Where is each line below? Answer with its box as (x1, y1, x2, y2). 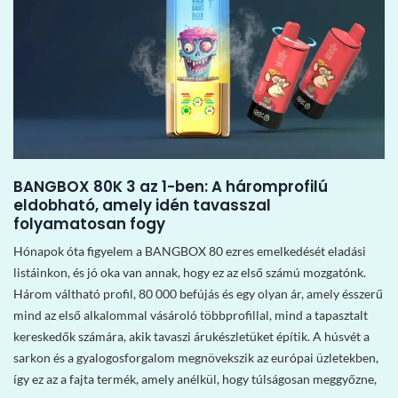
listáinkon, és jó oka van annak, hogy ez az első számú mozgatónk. (13, 264, 366, 280)
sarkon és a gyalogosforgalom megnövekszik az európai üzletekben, (13, 349, 378, 365)
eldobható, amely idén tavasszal (13, 194, 271, 216)
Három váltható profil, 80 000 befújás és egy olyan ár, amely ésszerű (13, 285, 383, 301)
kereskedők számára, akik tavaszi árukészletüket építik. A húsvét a (13, 328, 370, 344)
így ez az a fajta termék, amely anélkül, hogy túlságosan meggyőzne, (13, 370, 377, 386)
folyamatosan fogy (13, 212, 165, 235)
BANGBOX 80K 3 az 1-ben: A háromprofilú (13, 175, 328, 197)
